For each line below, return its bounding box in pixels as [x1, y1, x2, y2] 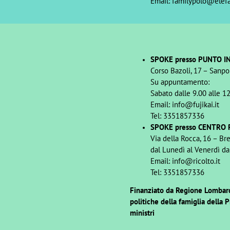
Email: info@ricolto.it [150, 156, 220, 166]
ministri [129, 207, 155, 218]
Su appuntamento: [150, 76, 209, 87]
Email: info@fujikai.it [150, 99, 219, 109]
